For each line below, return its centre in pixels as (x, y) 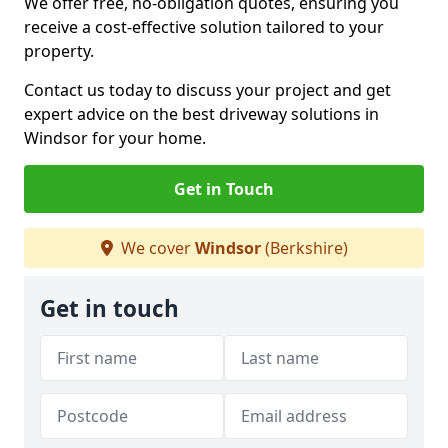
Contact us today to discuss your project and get (207, 90)
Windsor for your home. (115, 138)
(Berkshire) (304, 248)
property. (61, 51)
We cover (155, 248)
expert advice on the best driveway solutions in (201, 114)
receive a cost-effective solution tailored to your (204, 27)
